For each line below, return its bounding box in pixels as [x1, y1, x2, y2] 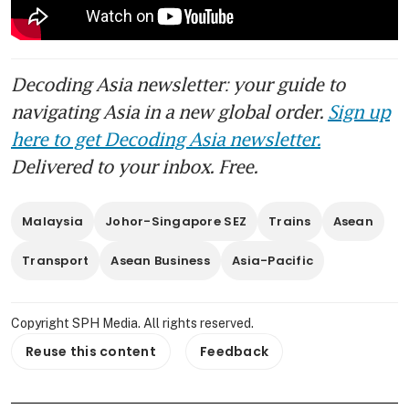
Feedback [200, 342, 269, 362]
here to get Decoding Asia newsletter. [11, 128, 320, 151]
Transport [22, 252, 89, 270]
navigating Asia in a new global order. [11, 100, 328, 123]
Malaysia [22, 213, 84, 231]
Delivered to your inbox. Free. [11, 155, 257, 178]
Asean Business [110, 252, 210, 270]
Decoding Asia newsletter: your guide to [11, 73, 345, 96]
